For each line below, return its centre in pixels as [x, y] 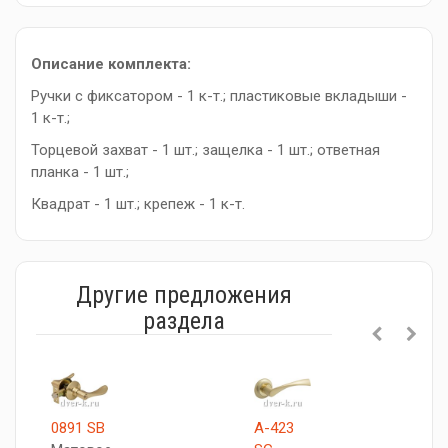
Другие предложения [184, 295]
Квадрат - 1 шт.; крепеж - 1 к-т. [138, 204]
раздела [184, 321]
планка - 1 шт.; [80, 172]
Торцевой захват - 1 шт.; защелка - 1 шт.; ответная [205, 150]
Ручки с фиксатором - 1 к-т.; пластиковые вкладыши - [219, 96]
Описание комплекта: [111, 64]
